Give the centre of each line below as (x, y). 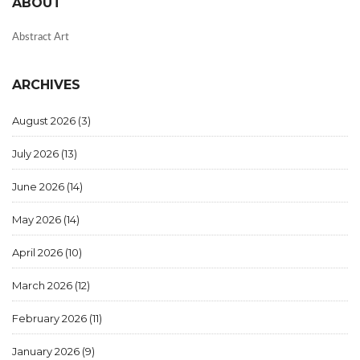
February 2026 (51, 319)
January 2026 (47, 352)
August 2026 (45, 121)
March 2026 (43, 286)
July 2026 (37, 154)
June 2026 (39, 187)
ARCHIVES (46, 85)
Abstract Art (41, 38)
